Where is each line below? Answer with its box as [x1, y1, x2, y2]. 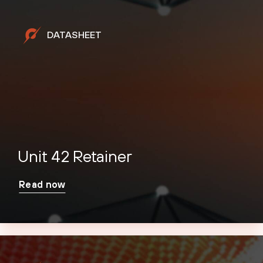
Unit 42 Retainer [18, 146, 132, 166]
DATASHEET [47, 29, 102, 41]
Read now [19, 178, 66, 190]
